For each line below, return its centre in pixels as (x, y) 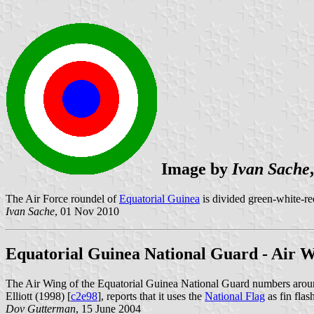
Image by (194, 169)
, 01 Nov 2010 (87, 211)
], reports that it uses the (151, 296)
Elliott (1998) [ (38, 296)
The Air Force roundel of (62, 198)
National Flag (235, 296)
